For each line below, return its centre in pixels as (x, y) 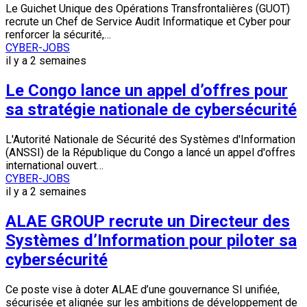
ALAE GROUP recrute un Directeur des (148, 222)
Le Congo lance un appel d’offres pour (147, 91)
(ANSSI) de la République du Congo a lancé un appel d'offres (150, 153)
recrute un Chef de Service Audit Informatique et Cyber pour (148, 22)
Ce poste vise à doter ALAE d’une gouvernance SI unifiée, (143, 290)
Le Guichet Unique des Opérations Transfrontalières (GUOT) (148, 9)
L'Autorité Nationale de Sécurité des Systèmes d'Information (150, 140)
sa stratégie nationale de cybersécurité (151, 110)
